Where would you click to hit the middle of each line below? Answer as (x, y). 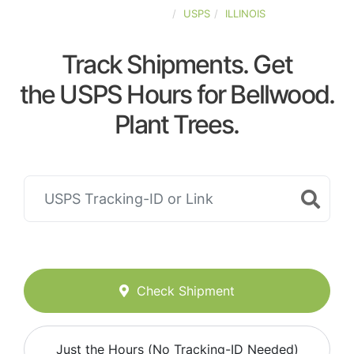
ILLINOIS (245, 13)
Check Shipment (186, 291)
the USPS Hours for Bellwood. (177, 94)
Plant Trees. (177, 124)
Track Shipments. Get (177, 64)
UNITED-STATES (128, 13)
